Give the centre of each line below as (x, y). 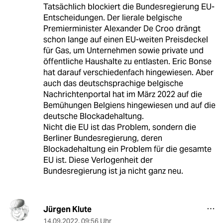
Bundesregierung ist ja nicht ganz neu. (113, 171)
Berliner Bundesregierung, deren (103, 138)
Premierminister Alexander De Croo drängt (122, 29)
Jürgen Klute (67, 210)
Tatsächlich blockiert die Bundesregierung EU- (129, 7)
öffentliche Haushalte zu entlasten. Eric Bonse (127, 62)
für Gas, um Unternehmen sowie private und (123, 51)
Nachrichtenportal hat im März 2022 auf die (122, 95)
